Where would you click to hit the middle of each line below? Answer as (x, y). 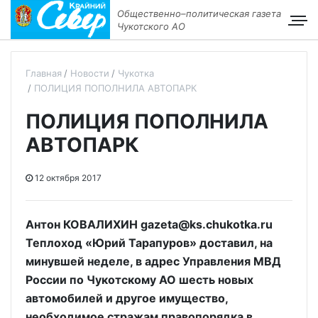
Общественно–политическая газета (199, 13)
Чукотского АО (151, 26)
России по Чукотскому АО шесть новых (139, 280)
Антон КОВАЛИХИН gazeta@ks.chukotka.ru (149, 224)
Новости (90, 73)
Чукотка (136, 73)
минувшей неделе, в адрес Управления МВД (153, 261)
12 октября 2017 (67, 178)
